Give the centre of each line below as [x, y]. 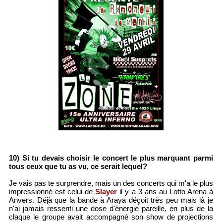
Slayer [106, 192]
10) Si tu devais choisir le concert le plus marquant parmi [111, 158]
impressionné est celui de [52, 192]
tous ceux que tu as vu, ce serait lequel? [78, 166]
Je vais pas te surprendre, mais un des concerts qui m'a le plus [111, 183]
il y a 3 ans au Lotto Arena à [165, 192]
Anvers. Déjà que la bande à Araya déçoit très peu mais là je [111, 200]
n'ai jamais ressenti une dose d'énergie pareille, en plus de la [111, 209]
